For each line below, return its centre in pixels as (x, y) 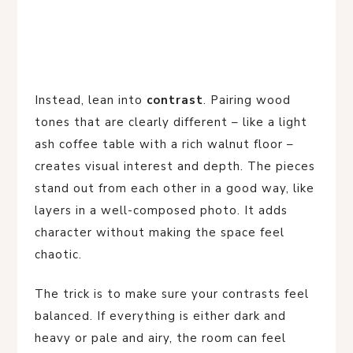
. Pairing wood (247, 100)
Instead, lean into (91, 100)
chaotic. (58, 255)
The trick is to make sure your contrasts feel (172, 294)
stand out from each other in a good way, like (175, 189)
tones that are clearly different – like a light (171, 123)
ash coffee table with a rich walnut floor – (166, 145)
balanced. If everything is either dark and (160, 316)
